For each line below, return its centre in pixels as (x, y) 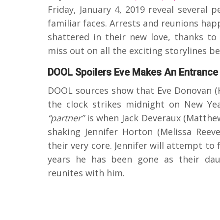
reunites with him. (86, 173)
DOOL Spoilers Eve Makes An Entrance (133, 72)
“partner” (66, 118)
